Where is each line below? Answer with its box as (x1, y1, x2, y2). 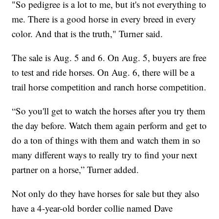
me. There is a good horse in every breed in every (12, 13, 197, 25)
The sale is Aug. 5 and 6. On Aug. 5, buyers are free (12, 51, 207, 64)
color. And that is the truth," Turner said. (12, 27, 163, 40)
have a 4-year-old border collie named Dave (12, 202, 173, 215)
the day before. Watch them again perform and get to (12, 119, 207, 132)
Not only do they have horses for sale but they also (12, 187, 200, 200)
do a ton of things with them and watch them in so (12, 134, 201, 147)
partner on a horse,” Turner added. (12, 163, 139, 176)
